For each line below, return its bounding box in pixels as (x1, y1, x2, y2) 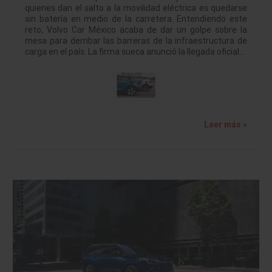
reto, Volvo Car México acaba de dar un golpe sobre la (25, 24, 247, 36)
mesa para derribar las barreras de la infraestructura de (25, 35, 247, 47)
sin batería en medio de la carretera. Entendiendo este (25, 13, 247, 25)
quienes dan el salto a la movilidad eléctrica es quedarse (25, 2, 247, 14)
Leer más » (204, 119, 247, 131)
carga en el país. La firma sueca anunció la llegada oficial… (25, 46, 245, 58)
